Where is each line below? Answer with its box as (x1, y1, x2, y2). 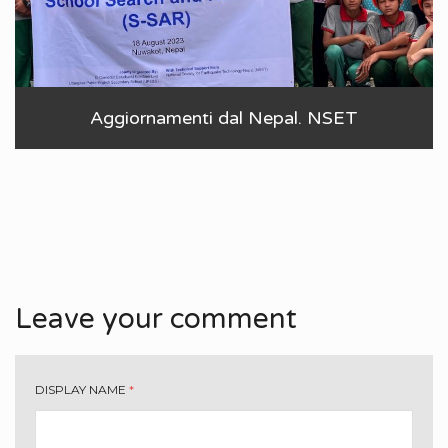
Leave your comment (15, 302, 297, 336)
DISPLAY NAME (35, 382, 129, 397)
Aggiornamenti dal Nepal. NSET (90, 107, 358, 130)
